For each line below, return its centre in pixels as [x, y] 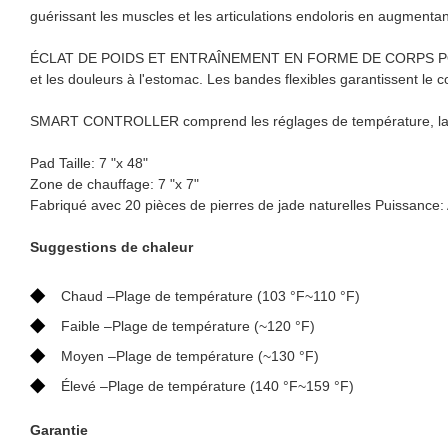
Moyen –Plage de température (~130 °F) [190, 355]
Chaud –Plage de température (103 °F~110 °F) [210, 295]
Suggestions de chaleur [111, 246]
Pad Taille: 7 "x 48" [89, 162]
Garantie [59, 429]
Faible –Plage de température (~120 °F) [188, 325]
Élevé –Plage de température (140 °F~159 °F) [207, 385]
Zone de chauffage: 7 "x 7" [114, 183]
